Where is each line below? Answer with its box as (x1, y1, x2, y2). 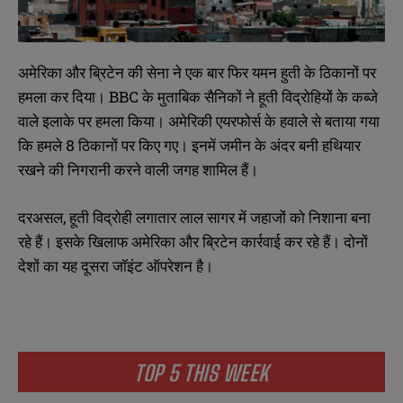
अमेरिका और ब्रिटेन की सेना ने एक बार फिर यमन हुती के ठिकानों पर (18, 61, 376, 83)
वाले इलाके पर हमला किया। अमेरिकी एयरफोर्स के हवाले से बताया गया (18, 110, 380, 131)
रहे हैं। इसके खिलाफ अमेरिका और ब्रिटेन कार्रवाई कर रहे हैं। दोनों (18, 230, 368, 252)
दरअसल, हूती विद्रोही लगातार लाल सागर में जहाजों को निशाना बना (18, 206, 371, 228)
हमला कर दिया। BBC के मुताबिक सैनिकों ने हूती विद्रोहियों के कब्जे (18, 85, 378, 107)
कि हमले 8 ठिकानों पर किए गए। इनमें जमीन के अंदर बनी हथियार (18, 134, 361, 156)
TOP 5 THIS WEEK (134, 359, 269, 386)
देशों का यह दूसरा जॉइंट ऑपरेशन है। (18, 255, 213, 276)
